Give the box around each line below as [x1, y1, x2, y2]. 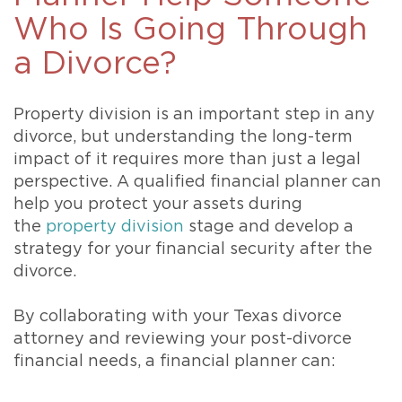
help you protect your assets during [13, 197, 302, 214]
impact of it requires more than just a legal [13, 152, 361, 169]
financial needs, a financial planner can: [13, 354, 336, 371]
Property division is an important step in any [13, 107, 375, 124]
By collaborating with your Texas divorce [13, 309, 342, 326]
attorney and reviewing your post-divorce [13, 331, 352, 348]
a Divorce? [13, 48, 177, 81]
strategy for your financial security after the [13, 241, 372, 258]
